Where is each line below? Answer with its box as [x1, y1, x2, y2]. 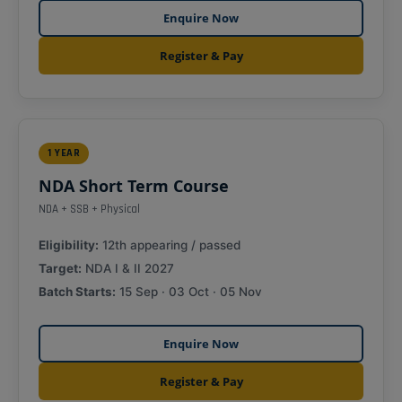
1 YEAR [48, 145, 80, 160]
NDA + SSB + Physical [39, 201, 140, 216]
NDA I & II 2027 [82, 260, 174, 275]
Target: [39, 260, 82, 275]
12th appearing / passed [99, 237, 240, 252]
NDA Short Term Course [39, 174, 229, 197]
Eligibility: [39, 237, 99, 252]
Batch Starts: [39, 284, 116, 299]
